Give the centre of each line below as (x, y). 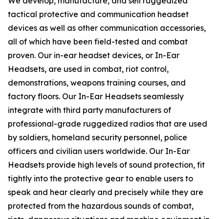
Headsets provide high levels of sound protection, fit (106, 165)
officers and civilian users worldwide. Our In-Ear (99, 151)
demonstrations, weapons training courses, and (97, 83)
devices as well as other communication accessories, (107, 28)
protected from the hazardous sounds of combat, (101, 206)
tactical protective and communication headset (98, 14)
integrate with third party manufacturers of (89, 110)
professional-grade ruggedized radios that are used (108, 124)
